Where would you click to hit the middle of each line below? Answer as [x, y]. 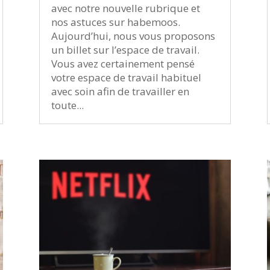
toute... [67, 105]
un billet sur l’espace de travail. [125, 49]
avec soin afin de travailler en [120, 91]
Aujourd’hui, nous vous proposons [133, 36]
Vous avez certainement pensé [123, 63]
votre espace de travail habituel [126, 77]
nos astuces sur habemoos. [115, 22]
